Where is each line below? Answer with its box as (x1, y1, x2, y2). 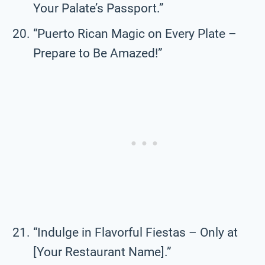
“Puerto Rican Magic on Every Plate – (33, 26, 237, 41)
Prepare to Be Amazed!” (33, 46, 163, 60)
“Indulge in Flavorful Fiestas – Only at (33, 225, 238, 240)
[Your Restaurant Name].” (33, 244, 172, 259)
